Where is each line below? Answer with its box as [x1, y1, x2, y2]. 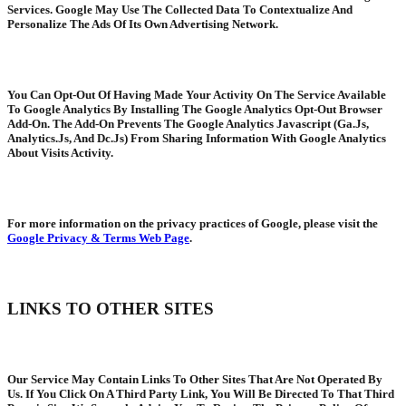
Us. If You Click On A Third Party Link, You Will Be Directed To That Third [7, 387, 394, 401]
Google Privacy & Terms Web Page [7, 231, 189, 246]
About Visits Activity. [7, 146, 113, 160]
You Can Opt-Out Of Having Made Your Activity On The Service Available [7, 88, 386, 102]
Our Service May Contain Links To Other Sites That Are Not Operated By [7, 372, 382, 387]
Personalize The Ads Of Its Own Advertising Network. [7, 16, 278, 31]
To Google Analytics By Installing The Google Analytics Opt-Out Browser [7, 102, 382, 117]
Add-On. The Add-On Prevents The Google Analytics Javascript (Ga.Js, [7, 117, 369, 131]
